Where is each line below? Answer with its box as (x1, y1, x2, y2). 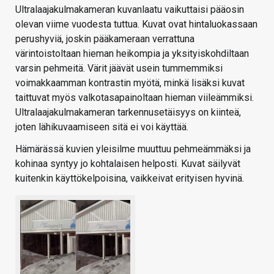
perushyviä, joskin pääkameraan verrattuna (15, 33, 194, 45)
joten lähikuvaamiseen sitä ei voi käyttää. (15, 121, 188, 133)
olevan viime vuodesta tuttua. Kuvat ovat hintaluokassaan (15, 18, 257, 31)
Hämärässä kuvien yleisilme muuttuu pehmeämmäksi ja (15, 143, 251, 155)
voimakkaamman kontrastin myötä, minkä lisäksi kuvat (15, 77, 245, 89)
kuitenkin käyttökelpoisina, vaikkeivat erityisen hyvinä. (15, 172, 244, 185)
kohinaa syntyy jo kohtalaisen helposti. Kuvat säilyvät (15, 158, 240, 170)
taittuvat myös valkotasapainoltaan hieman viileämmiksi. (15, 92, 254, 104)
